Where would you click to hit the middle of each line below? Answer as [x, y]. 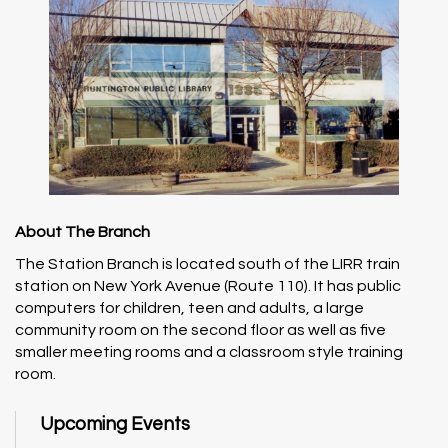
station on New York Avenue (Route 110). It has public [208, 286]
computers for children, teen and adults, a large [189, 308]
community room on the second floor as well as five [200, 330]
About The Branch [82, 232]
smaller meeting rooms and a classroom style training [209, 352]
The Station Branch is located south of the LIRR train [207, 264]
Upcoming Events [115, 425]
